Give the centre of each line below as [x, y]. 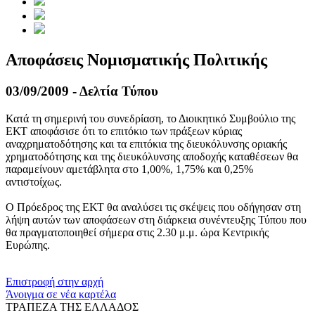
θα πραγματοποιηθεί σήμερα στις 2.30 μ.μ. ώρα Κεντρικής [137, 232]
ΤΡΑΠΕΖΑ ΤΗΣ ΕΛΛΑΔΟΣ [72, 307]
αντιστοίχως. [34, 181]
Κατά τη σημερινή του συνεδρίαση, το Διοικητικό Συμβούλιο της [150, 118]
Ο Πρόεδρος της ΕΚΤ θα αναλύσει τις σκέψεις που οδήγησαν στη [153, 207]
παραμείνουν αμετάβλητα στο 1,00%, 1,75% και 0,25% [129, 169]
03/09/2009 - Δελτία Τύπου [82, 91]
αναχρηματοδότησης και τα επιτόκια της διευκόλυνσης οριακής [146, 143]
